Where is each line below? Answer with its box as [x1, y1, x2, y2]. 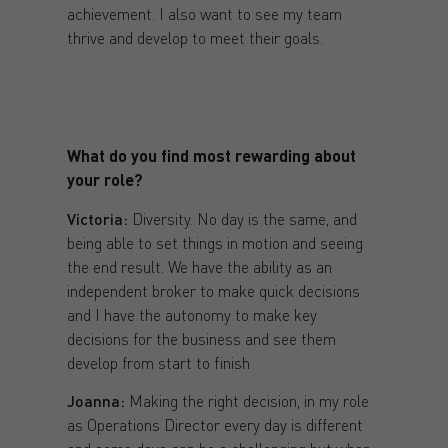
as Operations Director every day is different [66, 414, 363, 436]
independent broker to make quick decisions [66, 279, 360, 301]
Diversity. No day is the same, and [127, 207, 357, 229]
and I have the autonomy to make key [66, 303, 317, 325]
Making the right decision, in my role [124, 390, 369, 412]
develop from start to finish [66, 351, 250, 373]
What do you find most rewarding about [66, 145, 356, 167]
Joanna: [66, 390, 125, 412]
